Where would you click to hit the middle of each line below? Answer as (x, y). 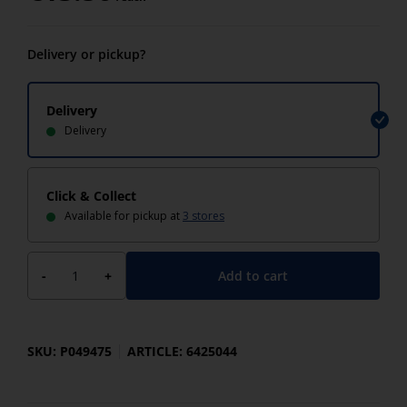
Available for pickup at (124, 216)
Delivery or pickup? (86, 54)
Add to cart (253, 275)
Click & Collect (91, 196)
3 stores (203, 216)
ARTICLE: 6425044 (182, 351)
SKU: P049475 (69, 351)
